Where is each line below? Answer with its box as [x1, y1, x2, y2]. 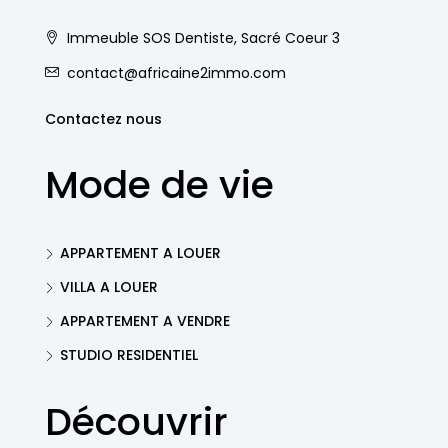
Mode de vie [45, 158, 274, 211]
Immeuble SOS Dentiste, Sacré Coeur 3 [63, 28, 340, 48]
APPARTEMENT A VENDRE [60, 311, 230, 331]
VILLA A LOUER [60, 277, 158, 297]
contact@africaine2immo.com [67, 63, 286, 83]
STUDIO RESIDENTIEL [60, 345, 198, 365]
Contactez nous [45, 109, 162, 129]
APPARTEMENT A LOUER [60, 243, 221, 263]
